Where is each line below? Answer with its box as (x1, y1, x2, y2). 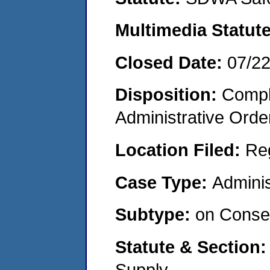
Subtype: (115, 204, 195, 225)
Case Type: (115, 172, 212, 192)
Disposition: (115, 84, 222, 105)
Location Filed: (115, 139, 245, 160)
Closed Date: (115, 52, 227, 72)
